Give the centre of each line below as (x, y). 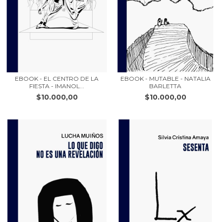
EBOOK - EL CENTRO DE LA (57, 79)
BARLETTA (165, 86)
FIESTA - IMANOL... (57, 86)
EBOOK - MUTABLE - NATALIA (165, 79)
